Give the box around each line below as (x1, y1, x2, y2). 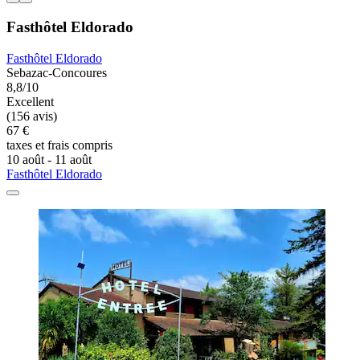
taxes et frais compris (6, 138, 112, 153)
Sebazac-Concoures (6, 66, 107, 80)
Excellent (6, 95, 54, 109)
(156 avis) (6, 109, 57, 124)
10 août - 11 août (6, 153, 92, 167)
